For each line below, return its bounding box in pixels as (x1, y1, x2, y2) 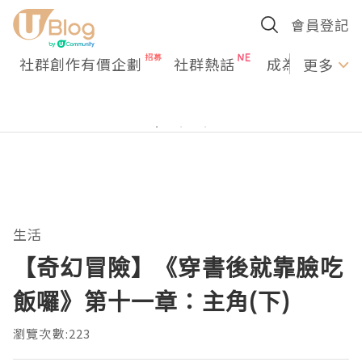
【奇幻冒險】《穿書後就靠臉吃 (13, 252, 343, 283)
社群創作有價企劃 (19, 53, 142, 74)
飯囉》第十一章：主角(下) (13, 286, 291, 317)
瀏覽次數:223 (13, 325, 91, 342)
